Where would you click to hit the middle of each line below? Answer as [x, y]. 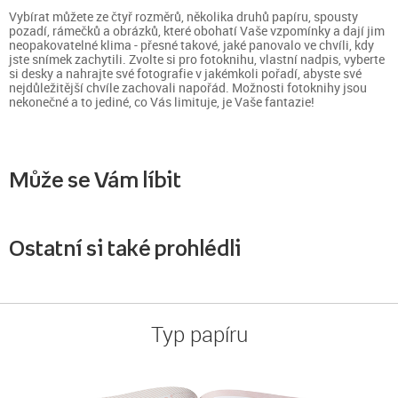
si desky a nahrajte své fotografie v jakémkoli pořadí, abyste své [185, 73]
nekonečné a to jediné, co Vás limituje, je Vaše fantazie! [162, 101]
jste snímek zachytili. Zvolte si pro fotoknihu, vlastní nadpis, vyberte [197, 59]
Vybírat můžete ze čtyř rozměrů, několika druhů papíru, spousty [183, 16]
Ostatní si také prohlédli [125, 247]
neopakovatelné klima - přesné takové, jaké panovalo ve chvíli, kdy [191, 44]
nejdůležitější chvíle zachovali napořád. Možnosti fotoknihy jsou [188, 87]
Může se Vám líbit [96, 179]
